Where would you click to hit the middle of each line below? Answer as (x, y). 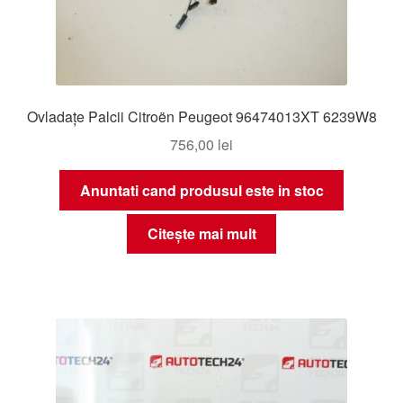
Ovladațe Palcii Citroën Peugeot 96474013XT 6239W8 (201, 117)
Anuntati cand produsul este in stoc (201, 190)
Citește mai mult (201, 234)
